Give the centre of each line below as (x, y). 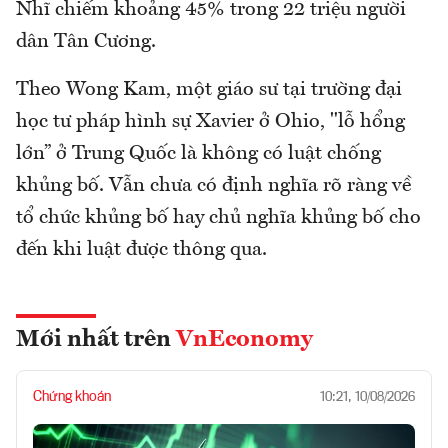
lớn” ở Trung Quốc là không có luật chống (198, 153)
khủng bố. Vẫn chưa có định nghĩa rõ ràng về (213, 185)
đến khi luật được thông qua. (141, 249)
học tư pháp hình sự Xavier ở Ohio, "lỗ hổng (210, 121)
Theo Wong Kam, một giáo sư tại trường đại (209, 89)
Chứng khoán (72, 396)
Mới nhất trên (96, 339)
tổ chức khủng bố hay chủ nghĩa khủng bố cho (218, 217)
